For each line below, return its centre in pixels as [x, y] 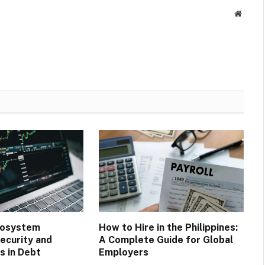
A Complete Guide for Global [166, 240]
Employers [123, 252]
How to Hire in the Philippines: [168, 227]
